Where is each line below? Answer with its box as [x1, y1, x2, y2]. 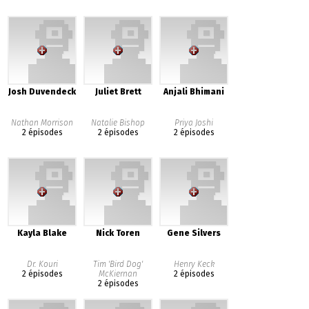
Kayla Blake [17, 228, 68, 238]
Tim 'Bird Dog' [93, 259, 143, 269]
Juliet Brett [94, 87, 141, 97]
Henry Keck [173, 259, 215, 269]
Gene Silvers [167, 228, 221, 238]
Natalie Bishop [91, 118, 146, 128]
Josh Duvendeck [8, 87, 77, 97]
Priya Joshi [175, 118, 214, 128]
